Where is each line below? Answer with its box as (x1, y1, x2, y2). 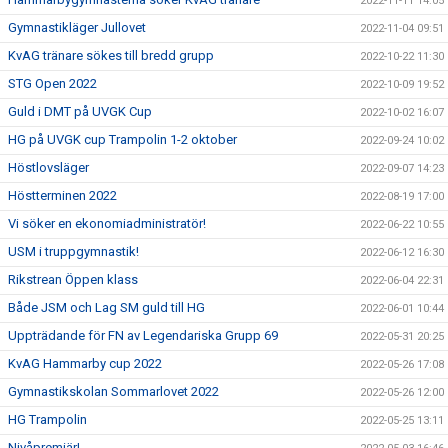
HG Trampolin (8, 411, 87, 427)
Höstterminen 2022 (8, 187, 117, 203)
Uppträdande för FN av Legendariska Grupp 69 (8, 327, 278, 343)
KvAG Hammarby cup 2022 (8, 355, 162, 371)
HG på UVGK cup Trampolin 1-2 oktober (8, 131, 237, 147)
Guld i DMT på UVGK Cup (8, 103, 152, 119)
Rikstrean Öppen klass (8, 271, 138, 287)
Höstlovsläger (8, 159, 89, 175)
